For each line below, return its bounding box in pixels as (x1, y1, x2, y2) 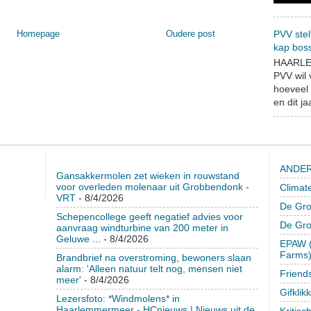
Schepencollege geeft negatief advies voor (56, 210, 243, 222)
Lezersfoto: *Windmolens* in (56, 292, 180, 304)
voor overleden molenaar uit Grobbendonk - (56, 180, 249, 192)
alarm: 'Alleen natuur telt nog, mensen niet (56, 262, 242, 274)
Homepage (16, 28, 60, 40)
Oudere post (166, 28, 215, 40)
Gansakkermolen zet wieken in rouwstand (56, 169, 239, 181)
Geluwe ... (56, 233, 101, 244)
